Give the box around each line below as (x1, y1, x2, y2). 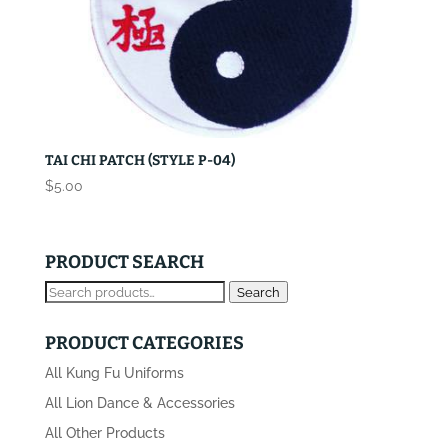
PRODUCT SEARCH (44, 250, 204, 273)
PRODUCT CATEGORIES (44, 331, 244, 354)
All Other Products (44, 424, 165, 441)
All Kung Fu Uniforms (44, 364, 184, 381)
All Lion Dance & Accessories (44, 394, 235, 411)
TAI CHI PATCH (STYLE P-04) (44, 151, 235, 169)
